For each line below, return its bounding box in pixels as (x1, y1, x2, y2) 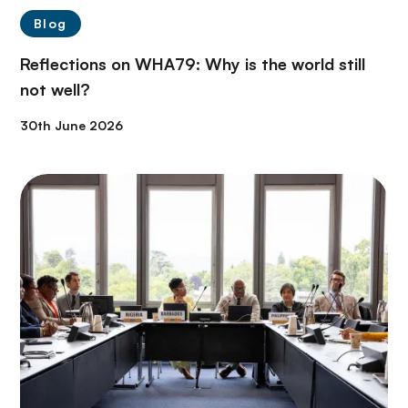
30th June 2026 (20, 117, 123, 133)
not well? (20, 78, 90, 99)
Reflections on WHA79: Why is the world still (20, 53, 365, 74)
